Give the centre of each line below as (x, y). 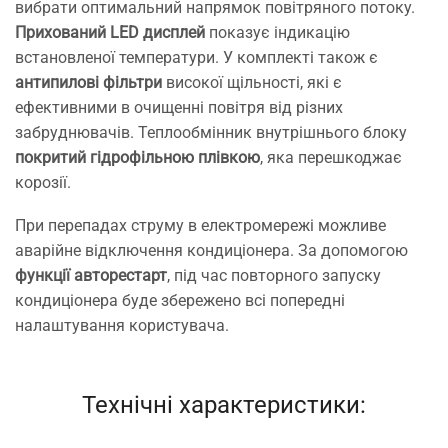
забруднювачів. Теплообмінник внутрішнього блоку (211, 132)
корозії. (43, 182)
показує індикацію (277, 32)
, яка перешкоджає (331, 157)
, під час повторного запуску (274, 276)
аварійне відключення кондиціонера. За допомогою (211, 251)
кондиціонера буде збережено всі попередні (180, 301)
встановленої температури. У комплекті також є (196, 57)
